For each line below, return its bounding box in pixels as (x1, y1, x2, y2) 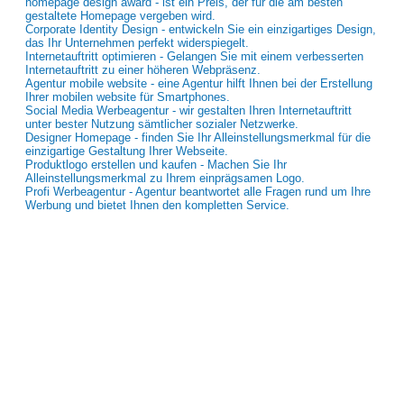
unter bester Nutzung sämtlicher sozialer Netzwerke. (25, 117, 298, 131)
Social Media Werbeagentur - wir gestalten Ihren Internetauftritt (25, 104, 352, 117)
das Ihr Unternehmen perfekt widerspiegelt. (25, 36, 249, 50)
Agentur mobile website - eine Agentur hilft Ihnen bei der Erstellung (25, 77, 372, 90)
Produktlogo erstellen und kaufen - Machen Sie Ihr (25, 158, 287, 171)
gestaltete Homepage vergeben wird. (25, 9, 216, 23)
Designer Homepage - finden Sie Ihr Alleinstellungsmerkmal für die (25, 131, 371, 144)
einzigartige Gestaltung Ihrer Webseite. (25, 144, 228, 158)
